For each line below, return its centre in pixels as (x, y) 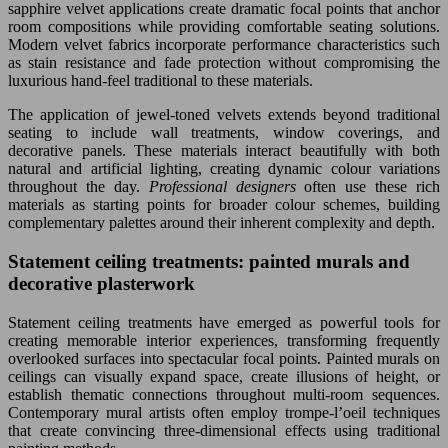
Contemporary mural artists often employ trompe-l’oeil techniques (224, 412)
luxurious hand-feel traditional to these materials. (160, 81)
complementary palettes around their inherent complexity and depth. (221, 223)
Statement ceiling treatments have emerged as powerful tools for (224, 322)
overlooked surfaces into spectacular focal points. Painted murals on (224, 358)
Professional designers (226, 187)
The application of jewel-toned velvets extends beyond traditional (224, 115)
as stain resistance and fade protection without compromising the (224, 63)
